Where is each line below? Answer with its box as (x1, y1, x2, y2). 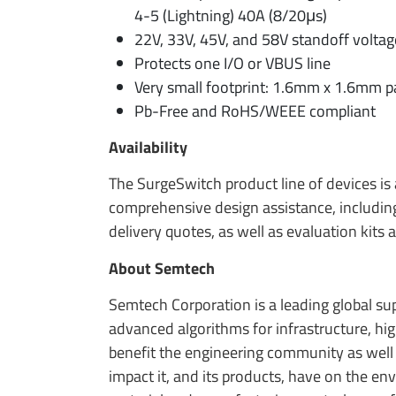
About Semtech (108, 255, 215, 280)
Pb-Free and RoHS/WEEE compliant (133, 98, 376, 123)
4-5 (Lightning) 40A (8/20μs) (133, 3, 327, 27)
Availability (108, 135, 187, 160)
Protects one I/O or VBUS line (133, 50, 331, 75)
